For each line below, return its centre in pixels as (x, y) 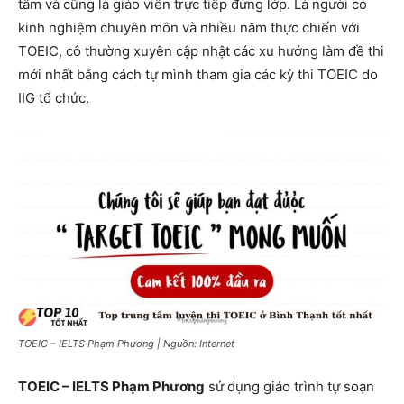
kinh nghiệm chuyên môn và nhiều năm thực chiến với (189, 27)
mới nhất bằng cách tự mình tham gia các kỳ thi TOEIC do (198, 74)
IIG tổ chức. (54, 97)
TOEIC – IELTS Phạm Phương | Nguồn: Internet (126, 344)
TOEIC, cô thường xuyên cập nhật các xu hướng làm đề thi (201, 50)
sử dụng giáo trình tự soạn (289, 387)
